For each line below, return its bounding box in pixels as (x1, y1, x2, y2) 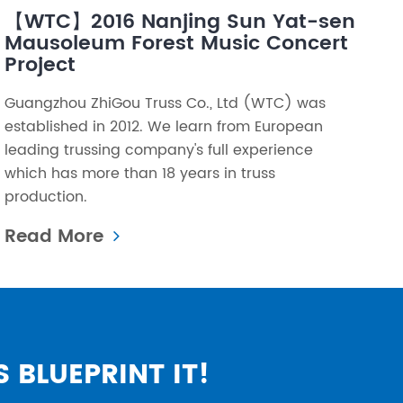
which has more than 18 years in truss (4, 161, 276, 185)
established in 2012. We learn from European (4, 114, 324, 139)
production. (4, 184, 88, 209)
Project (4, 48, 76, 82)
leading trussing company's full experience (4, 138, 314, 162)
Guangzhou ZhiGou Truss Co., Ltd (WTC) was (4, 91, 327, 115)
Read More (4, 221, 110, 252)
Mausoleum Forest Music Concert (4, 26, 349, 60)
